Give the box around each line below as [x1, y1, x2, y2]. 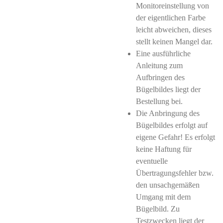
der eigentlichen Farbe [136, 13, 206, 22]
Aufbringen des [136, 73, 185, 82]
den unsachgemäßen [136, 181, 200, 189]
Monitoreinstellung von [136, 1, 209, 10]
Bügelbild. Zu [136, 205, 180, 213]
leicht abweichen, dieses [136, 25, 212, 34]
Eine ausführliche [136, 49, 191, 58]
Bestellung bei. [136, 97, 183, 106]
